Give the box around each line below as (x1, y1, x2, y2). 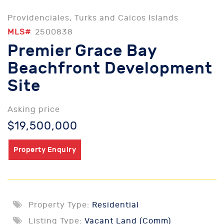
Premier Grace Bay (7, 41, 157, 60)
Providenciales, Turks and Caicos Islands (7, 13, 178, 22)
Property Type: (28, 200, 89, 209)
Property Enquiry (13, 145, 76, 154)
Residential (89, 200, 139, 209)
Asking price (7, 105, 60, 114)
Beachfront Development (7, 59, 212, 78)
